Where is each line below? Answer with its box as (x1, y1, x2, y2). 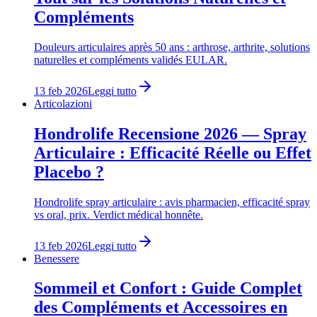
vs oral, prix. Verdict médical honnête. (34, 208, 203, 221)
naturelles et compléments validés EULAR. (34, 53, 227, 66)
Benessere (34, 252, 79, 265)
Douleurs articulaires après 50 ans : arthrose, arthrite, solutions (34, 40, 310, 53)
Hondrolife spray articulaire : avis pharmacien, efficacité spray (34, 195, 310, 208)
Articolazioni (34, 97, 92, 110)
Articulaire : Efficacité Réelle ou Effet (34, 143, 311, 162)
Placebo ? (34, 162, 104, 181)
